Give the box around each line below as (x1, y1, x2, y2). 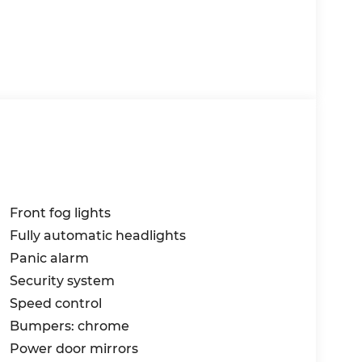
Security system (9, 272, 115, 288)
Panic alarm (9, 250, 89, 266)
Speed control (9, 295, 102, 311)
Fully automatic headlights (9, 227, 186, 243)
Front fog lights (9, 204, 111, 221)
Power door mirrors (9, 340, 138, 356)
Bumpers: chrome (9, 318, 129, 334)
